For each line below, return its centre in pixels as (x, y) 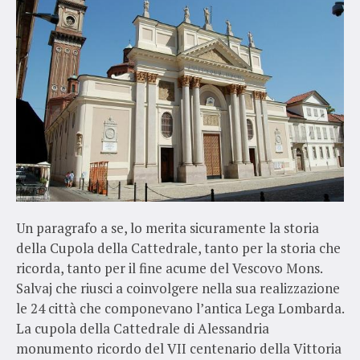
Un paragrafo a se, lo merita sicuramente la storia (167, 227)
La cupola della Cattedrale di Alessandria (142, 328)
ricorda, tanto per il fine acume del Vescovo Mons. (169, 268)
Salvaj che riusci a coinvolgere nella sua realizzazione (178, 288)
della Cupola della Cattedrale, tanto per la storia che (178, 247)
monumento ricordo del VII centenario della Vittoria (178, 348)
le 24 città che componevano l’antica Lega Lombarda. (180, 308)
